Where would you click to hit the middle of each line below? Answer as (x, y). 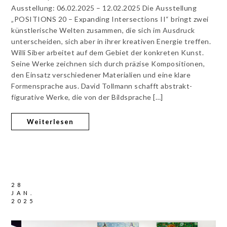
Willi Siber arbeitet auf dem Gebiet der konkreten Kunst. (108, 53)
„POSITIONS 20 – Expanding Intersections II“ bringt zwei (110, 19)
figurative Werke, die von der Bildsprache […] (87, 97)
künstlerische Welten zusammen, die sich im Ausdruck (103, 30)
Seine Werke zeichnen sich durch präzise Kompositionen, (108, 64)
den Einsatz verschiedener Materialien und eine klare (101, 75)
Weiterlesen (50, 122)
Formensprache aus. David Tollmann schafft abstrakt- (102, 86)
